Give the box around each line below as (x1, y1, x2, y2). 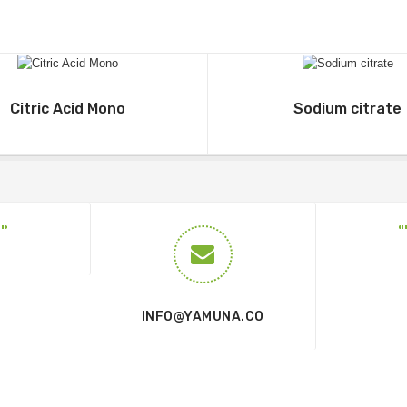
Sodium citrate (293, 99, 402, 117)
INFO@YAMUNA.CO (141, 308, 264, 324)
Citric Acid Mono (10, 99, 125, 117)
